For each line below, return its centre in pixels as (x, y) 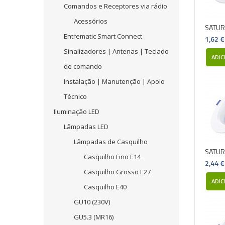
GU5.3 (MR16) (94, 217)
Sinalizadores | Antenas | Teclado (116, 51)
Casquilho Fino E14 (112, 157)
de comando (83, 66)
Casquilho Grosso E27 (117, 172)
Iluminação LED (77, 111)
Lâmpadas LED (86, 127)
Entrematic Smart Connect (103, 36)
